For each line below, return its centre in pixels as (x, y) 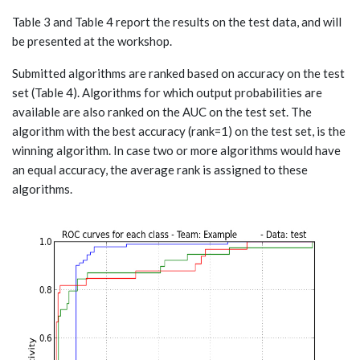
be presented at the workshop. (92, 41)
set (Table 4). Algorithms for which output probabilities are (167, 92)
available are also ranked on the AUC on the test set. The (162, 111)
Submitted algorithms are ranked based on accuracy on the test (178, 73)
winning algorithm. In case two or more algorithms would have (176, 150)
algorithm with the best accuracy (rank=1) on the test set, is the (179, 131)
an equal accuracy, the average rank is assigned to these (160, 169)
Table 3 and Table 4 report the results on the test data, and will (177, 21)
